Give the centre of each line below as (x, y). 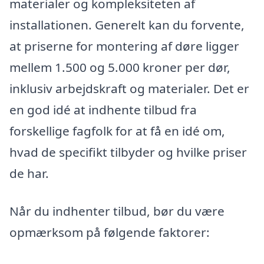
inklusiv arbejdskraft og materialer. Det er (129, 89)
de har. (29, 174)
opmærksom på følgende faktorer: (110, 232)
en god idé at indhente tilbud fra (103, 110)
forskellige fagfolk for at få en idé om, (117, 131)
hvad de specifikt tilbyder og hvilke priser (128, 152)
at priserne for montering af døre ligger (124, 46)
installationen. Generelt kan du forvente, (127, 25)
